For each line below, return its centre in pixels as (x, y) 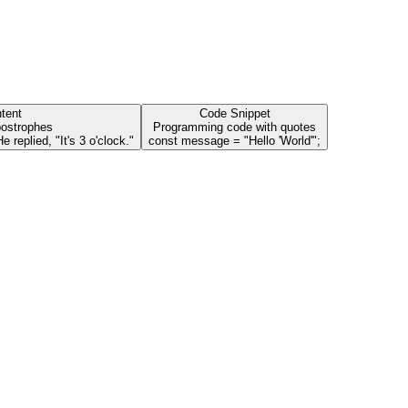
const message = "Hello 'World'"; (235, 141)
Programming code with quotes (235, 127)
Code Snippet (235, 114)
